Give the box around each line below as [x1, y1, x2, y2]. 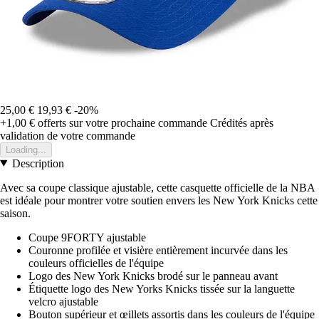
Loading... [6, 144, 46, 155]
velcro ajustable [28, 295, 98, 308]
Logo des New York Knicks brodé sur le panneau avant [28, 269, 278, 282]
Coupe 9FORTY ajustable [28, 231, 146, 244]
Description [11, 157, 64, 169]
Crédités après [210, 116, 273, 129]
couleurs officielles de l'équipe [28, 256, 164, 269]
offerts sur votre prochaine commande [35, 116, 207, 129]
